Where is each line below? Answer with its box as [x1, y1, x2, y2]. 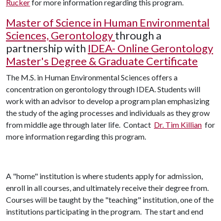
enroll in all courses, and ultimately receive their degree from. [6, 183, 209, 192]
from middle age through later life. [6, 119, 122, 129]
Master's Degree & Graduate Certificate [6, 54, 198, 68]
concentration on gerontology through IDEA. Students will [6, 84, 200, 94]
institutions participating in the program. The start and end [6, 206, 203, 216]
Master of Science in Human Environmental [6, 16, 210, 29]
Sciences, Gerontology [6, 29, 115, 42]
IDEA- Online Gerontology [88, 41, 213, 55]
